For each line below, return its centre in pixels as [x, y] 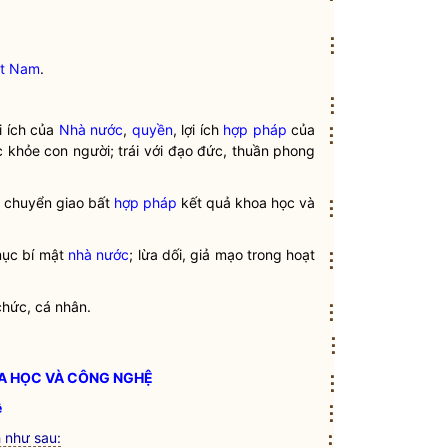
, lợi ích [198, 129]
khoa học [265, 202]
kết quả [206, 202]
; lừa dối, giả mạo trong [208, 254]
